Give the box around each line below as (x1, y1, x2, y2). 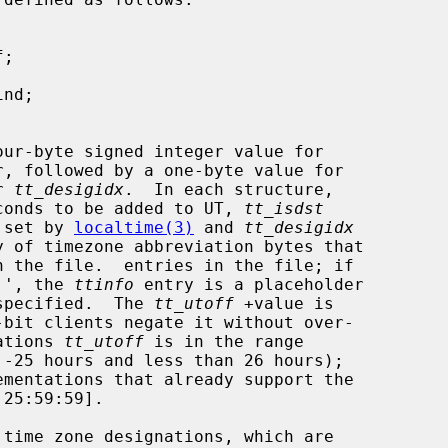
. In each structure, (124, 179, 334, 199)
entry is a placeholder (134, 274, 364, 294)
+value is (234, 293, 334, 313)
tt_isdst (244, 198, 324, 218)
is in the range (144, 331, 304, 351)
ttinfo (74, 274, 134, 294)
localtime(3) (74, 217, 194, 237)
